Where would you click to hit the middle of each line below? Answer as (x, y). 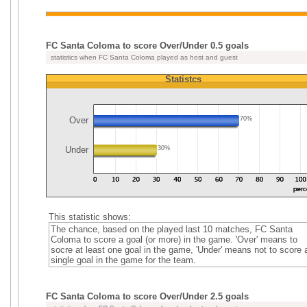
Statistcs (183, 79)
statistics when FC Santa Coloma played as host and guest (143, 57)
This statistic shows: (89, 217)
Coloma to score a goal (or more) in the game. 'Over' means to (174, 240)
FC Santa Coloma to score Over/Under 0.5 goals (147, 46)
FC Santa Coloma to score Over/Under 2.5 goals (147, 296)
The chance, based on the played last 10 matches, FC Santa (171, 229)
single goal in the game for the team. (123, 260)
